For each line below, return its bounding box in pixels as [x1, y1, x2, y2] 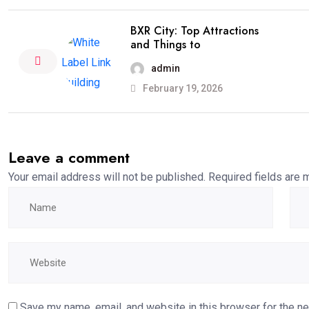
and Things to [130, 37, 201, 52]
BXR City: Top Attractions [130, 23, 259, 39]
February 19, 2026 [141, 83, 223, 94]
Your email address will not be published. [8, 170, 206, 183]
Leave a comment [8, 146, 130, 168]
